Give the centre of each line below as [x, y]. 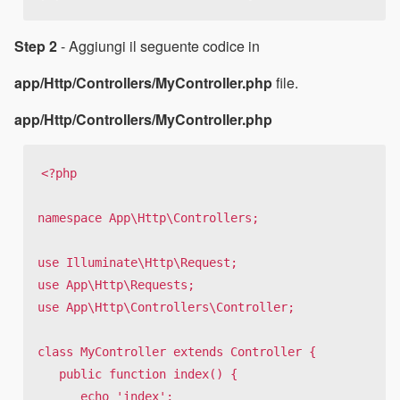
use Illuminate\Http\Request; [137, 263]
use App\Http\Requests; [116, 285]
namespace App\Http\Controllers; [148, 218]
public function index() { [48, 375]
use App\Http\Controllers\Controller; [166, 308]
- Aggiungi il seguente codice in [158, 46]
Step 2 [36, 46]
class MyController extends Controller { [177, 352]
